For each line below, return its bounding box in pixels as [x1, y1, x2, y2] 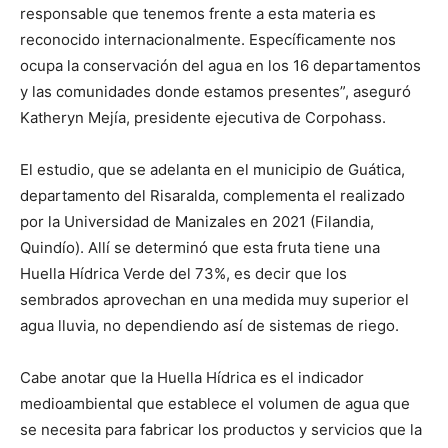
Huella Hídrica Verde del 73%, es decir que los [20, 264, 347, 284]
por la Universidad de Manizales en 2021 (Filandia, [20, 212, 374, 232]
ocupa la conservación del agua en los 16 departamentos [20, 56, 421, 76]
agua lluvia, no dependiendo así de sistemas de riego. [20, 316, 399, 336]
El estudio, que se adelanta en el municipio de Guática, [20, 160, 405, 180]
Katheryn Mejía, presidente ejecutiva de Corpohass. [20, 108, 386, 128]
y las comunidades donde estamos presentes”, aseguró [20, 82, 411, 102]
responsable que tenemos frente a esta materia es [20, 4, 376, 24]
